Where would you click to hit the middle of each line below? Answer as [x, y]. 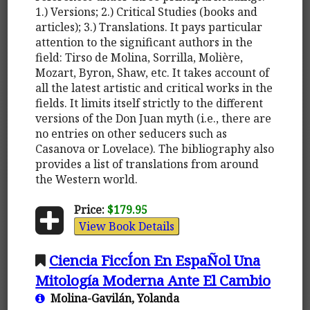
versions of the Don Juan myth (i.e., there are [154, 118]
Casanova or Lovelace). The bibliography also [155, 148]
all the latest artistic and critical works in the [154, 88]
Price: [89, 209]
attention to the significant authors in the [144, 42]
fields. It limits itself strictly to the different [149, 103]
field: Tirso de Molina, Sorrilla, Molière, [139, 57]
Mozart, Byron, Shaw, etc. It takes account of [153, 72]
